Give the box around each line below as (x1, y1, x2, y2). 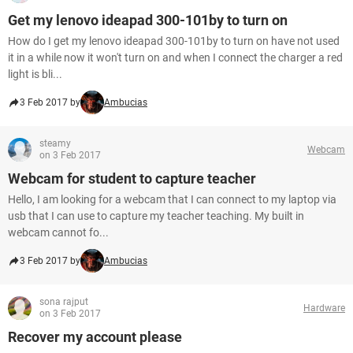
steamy (39, 138, 71, 149)
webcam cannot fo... (8, 226, 109, 239)
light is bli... (8, 68, 62, 80)
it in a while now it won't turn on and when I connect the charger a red (8, 51, 343, 64)
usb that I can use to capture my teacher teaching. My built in (8, 210, 304, 222)
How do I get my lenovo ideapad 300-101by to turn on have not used (8, 35, 340, 47)
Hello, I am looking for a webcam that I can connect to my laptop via (8, 193, 336, 206)
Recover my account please (8, 329, 182, 345)
